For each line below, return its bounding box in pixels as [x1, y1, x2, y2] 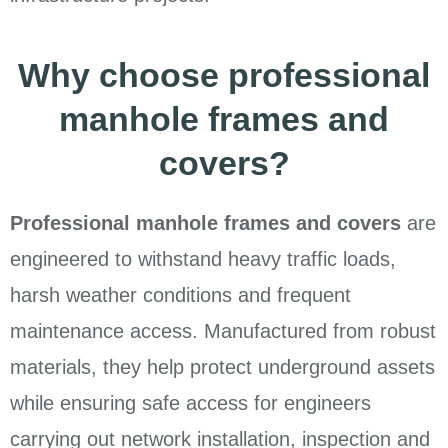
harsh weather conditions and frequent [10, 284, 351, 307]
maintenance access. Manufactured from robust [10, 320, 436, 343]
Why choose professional [18, 56, 430, 95]
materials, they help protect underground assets [10, 356, 435, 379]
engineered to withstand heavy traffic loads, [10, 248, 396, 271]
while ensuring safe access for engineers [10, 392, 371, 415]
